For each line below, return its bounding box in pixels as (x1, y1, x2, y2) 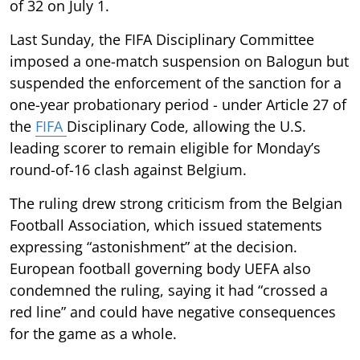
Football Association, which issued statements (10, 215, 322, 235)
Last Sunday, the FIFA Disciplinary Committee (10, 29, 314, 49)
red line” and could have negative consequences (10, 301, 336, 321)
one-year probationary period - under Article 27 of (10, 94, 346, 114)
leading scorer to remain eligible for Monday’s (10, 137, 321, 157)
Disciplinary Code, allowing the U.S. (67, 116, 306, 136)
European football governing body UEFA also (10, 258, 311, 278)
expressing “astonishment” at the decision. (10, 236, 297, 256)
